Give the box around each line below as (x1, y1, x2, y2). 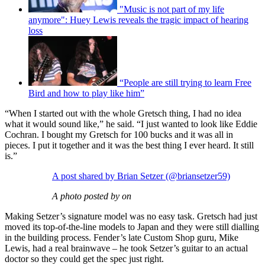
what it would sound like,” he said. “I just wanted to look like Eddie (5, 118, 257, 129)
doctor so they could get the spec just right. (5, 253, 164, 264)
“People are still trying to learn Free (119, 77, 251, 88)
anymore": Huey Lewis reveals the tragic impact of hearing (28, 14, 248, 25)
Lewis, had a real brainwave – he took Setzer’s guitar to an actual (5, 243, 248, 253)
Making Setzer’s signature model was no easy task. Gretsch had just (5, 211, 257, 221)
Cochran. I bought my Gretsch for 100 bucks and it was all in (5, 129, 233, 140)
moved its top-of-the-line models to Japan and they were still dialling (5, 221, 259, 232)
